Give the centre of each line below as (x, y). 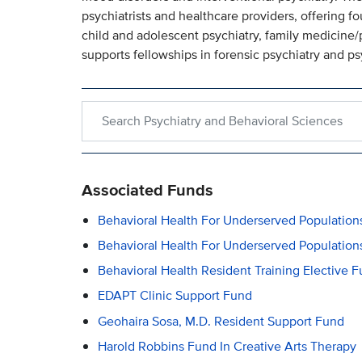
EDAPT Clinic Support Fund (175, 296)
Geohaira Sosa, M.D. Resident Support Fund (221, 321)
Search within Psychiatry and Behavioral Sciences (220, 109)
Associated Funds (147, 189)
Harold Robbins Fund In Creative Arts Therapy (227, 346)
